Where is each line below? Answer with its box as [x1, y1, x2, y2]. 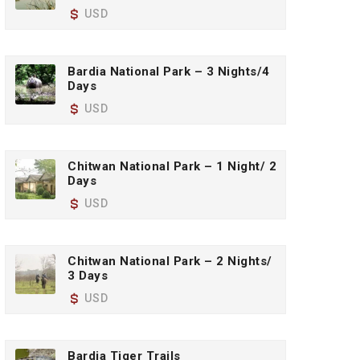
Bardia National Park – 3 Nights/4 [67, 64, 270, 79]
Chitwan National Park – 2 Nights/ [67, 254, 272, 268]
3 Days [67, 268, 108, 283]
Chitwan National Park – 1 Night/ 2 [67, 159, 276, 174]
